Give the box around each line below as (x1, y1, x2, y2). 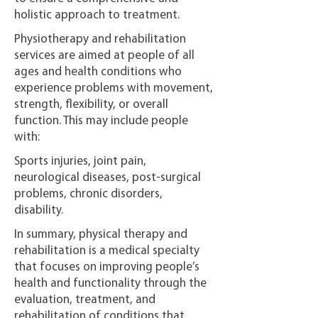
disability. (14, 204, 63, 216)
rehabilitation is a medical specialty (14, 245, 199, 257)
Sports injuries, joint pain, (14, 155, 146, 168)
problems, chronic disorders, (14, 188, 163, 200)
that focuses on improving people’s (14, 261, 199, 273)
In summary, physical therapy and (14, 229, 187, 241)
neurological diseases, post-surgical (14, 172, 201, 184)
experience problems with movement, (14, 82, 213, 94)
